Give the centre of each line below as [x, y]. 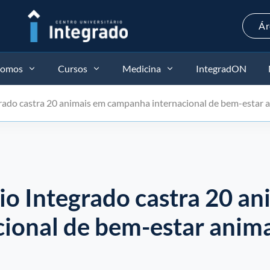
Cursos [72, 68]
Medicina [141, 68]
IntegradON [221, 68]
